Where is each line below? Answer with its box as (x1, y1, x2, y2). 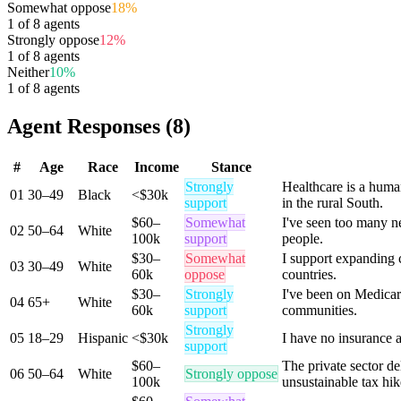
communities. (282, 302, 357, 318)
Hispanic (78, 329, 128, 346)
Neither (7, 64, 49, 80)
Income (133, 158, 179, 175)
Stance (211, 158, 252, 175)
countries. (282, 266, 337, 282)
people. (282, 230, 323, 246)
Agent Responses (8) (7, 114, 191, 138)
